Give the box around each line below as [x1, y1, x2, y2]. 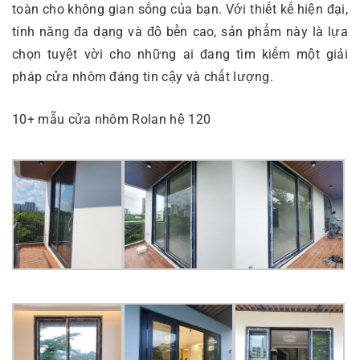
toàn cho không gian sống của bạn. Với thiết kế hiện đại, [12, 2, 348, 18]
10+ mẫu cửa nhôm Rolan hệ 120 [12, 112, 211, 128]
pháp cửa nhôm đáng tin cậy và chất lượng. [12, 69, 274, 85]
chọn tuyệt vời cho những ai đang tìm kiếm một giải [12, 47, 348, 63]
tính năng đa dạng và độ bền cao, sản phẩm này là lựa [12, 24, 348, 40]
